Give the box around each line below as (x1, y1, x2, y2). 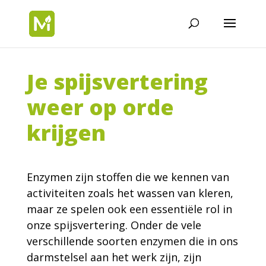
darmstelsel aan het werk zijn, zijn (26, 250, 201, 264)
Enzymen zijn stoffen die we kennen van (26, 170, 229, 184)
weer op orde (26, 93, 174, 122)
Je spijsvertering (26, 67, 208, 96)
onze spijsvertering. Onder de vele (26, 218, 201, 232)
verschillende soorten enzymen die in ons (26, 234, 238, 248)
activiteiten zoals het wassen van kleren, (26, 186, 233, 200)
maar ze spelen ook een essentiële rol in (26, 202, 232, 216)
